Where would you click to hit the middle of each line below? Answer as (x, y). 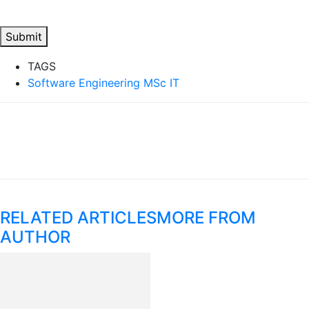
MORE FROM (206, 218)
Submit (24, 37)
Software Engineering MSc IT (103, 83)
